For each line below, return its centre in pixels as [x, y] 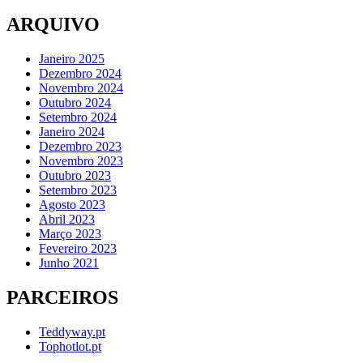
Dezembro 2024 [80, 74]
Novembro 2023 [81, 161]
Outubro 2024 [75, 103]
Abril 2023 [67, 220]
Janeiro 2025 [72, 59]
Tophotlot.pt [70, 346]
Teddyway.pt [72, 331]
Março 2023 [70, 234]
